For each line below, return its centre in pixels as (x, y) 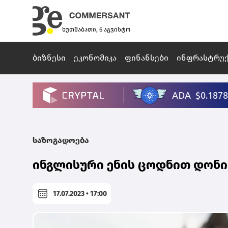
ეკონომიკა (95, 58)
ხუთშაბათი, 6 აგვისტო (96, 30)
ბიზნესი (49, 58)
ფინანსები (147, 58)
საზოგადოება (61, 140)
